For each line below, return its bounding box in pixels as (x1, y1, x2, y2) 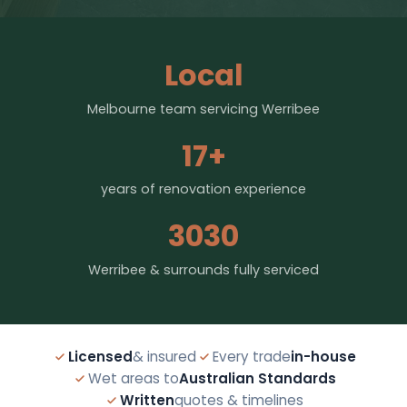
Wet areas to (87, 368, 179, 388)
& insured (132, 346, 196, 366)
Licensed (67, 346, 133, 366)
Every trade (212, 346, 291, 366)
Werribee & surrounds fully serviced (88, 260, 319, 279)
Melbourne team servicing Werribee (87, 99, 320, 118)
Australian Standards (178, 368, 336, 388)
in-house (290, 346, 356, 366)
